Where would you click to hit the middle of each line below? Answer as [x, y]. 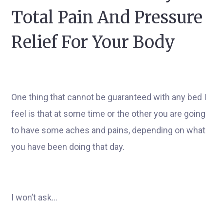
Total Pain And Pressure [107, 18]
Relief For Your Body [93, 42]
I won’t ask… [34, 197]
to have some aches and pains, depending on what [108, 130]
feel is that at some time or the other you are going [108, 114]
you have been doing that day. [68, 147]
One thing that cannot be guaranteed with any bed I [109, 97]
